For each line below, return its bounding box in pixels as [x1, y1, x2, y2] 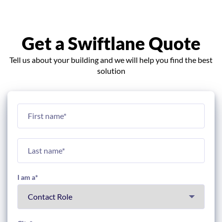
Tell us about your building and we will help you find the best [9, 55, 213, 64]
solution [97, 65, 125, 75]
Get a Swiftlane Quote [21, 32, 201, 54]
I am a [17, 172, 35, 181]
